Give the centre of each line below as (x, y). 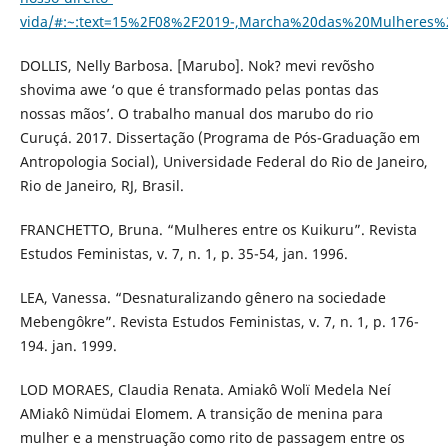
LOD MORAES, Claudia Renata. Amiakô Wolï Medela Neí (205, 390)
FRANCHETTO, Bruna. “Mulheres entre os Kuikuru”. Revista (218, 230)
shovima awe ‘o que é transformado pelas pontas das (199, 90)
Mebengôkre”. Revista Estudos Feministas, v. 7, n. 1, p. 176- (219, 322)
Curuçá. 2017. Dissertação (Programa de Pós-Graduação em (219, 138)
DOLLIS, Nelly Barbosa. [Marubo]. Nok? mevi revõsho (196, 66)
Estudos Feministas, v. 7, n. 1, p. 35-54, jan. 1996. (183, 254)
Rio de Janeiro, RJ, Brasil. (101, 186)
